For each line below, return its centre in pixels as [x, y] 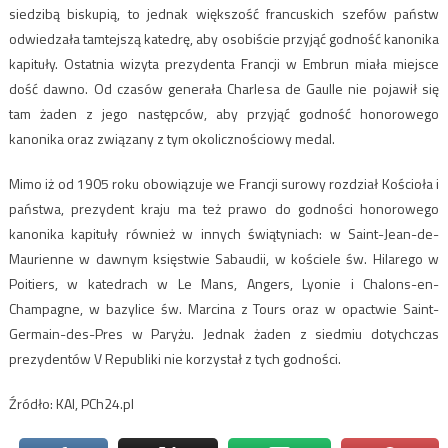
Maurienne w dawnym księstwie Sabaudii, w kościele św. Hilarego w [224, 258]
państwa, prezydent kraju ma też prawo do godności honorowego [224, 208]
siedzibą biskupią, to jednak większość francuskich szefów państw [224, 13]
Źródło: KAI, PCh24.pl [71, 403]
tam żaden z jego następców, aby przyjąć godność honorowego [224, 113]
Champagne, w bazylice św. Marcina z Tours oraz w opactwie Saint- [224, 308]
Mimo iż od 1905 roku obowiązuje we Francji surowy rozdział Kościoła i [224, 183]
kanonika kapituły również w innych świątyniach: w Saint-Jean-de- [224, 233]
